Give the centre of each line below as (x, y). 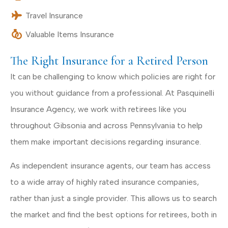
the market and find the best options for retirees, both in (113, 214)
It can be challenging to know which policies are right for (113, 77)
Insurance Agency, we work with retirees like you (98, 109)
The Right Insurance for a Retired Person (109, 61)
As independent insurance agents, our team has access (110, 165)
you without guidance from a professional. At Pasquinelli (112, 93)
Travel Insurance (54, 16)
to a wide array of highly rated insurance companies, (105, 182)
